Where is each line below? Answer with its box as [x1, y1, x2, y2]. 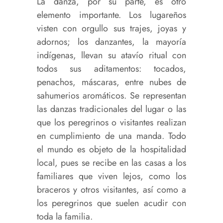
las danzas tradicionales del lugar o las [37, 103, 186, 116]
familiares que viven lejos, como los [37, 170, 186, 183]
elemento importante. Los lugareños [37, 8, 186, 22]
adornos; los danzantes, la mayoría [37, 35, 186, 49]
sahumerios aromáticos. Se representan [37, 89, 186, 103]
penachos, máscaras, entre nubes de [37, 76, 186, 89]
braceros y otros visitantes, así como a [37, 183, 186, 197]
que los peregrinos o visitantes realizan [37, 116, 186, 129]
